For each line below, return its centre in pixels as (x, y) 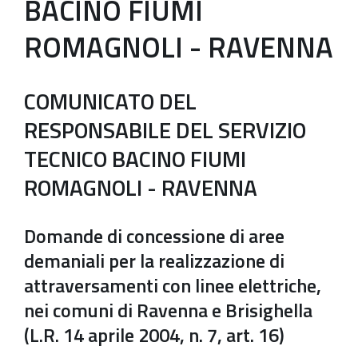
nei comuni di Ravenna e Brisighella (168, 310)
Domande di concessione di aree (154, 236)
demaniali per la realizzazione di (154, 261)
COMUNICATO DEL (110, 101)
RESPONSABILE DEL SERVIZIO (165, 130)
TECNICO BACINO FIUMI (135, 159)
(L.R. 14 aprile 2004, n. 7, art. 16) (154, 335)
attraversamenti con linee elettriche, (173, 285)
